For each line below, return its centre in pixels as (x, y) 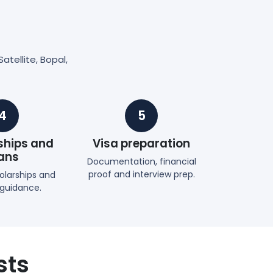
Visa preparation (141, 143)
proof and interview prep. (141, 174)
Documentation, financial (141, 161)
